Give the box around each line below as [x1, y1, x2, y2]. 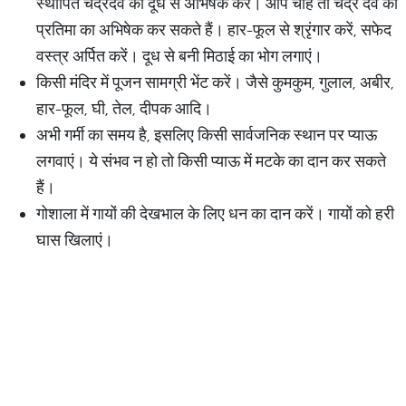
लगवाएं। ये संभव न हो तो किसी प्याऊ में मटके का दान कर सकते [36, 150, 386, 171]
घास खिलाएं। [36, 229, 113, 250]
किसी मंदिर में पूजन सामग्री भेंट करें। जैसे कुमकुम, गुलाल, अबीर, [36, 72, 394, 92]
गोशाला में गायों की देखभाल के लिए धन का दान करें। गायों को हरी [36, 203, 394, 224]
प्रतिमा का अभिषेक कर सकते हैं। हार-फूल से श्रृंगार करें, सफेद [36, 19, 391, 40]
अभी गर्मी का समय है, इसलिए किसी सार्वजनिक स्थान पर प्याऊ [36, 124, 377, 145]
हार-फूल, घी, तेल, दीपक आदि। [36, 98, 212, 119]
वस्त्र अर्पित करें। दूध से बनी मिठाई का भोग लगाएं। [36, 45, 323, 66]
